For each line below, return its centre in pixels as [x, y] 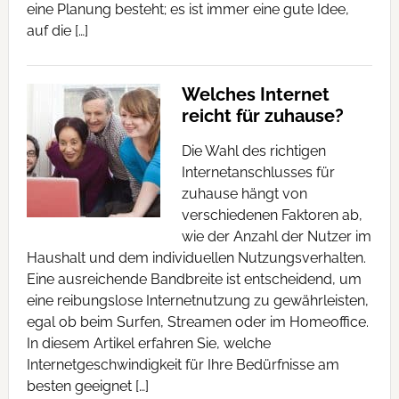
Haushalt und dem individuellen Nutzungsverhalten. [196, 258]
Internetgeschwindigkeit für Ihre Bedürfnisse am [183, 365]
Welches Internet [255, 94]
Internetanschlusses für [258, 172]
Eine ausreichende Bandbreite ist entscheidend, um [194, 279]
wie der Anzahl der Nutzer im [276, 236]
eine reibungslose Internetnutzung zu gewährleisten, [197, 301]
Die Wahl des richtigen [253, 151]
